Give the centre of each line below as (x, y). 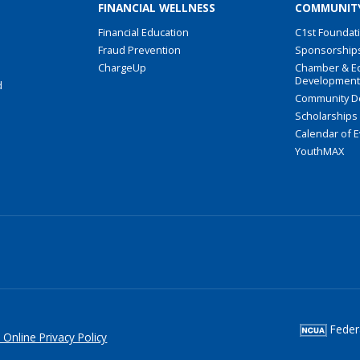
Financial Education (143, 33)
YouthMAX (320, 151)
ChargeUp (122, 68)
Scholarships (327, 116)
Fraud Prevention (139, 50)
